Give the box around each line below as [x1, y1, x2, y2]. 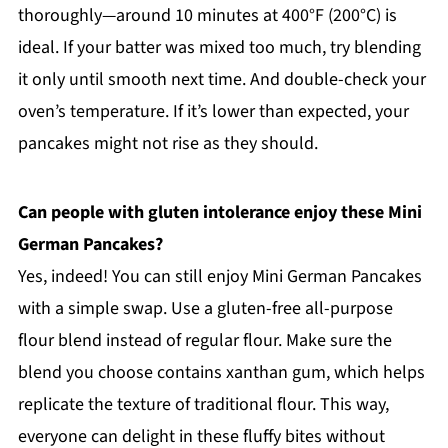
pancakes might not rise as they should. [17, 130, 318, 156]
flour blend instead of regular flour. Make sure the [17, 327, 392, 353]
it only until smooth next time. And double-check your [17, 66, 426, 92]
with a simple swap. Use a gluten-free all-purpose [17, 295, 393, 321]
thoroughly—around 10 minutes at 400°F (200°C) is [17, 2, 397, 28]
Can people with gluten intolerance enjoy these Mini [17, 199, 422, 225]
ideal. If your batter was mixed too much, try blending [17, 34, 421, 60]
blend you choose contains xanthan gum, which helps [17, 359, 425, 385]
